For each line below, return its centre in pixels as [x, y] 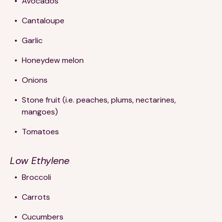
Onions [35, 80]
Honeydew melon [53, 60]
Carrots [37, 197]
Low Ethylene [40, 160]
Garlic [32, 40]
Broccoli [36, 177]
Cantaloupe [43, 20]
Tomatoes [40, 131]
